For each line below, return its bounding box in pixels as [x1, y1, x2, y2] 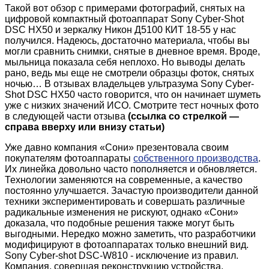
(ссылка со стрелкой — [128, 110, 239, 121]
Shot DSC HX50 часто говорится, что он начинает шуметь [5, 89, 261, 100]
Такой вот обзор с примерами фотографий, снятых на [5, 2, 245, 13]
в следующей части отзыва [5, 110, 128, 121]
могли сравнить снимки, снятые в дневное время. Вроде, [5, 46, 260, 56]
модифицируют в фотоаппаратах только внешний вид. [5, 239, 249, 250]
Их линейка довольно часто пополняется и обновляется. [5, 163, 257, 174]
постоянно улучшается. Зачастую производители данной [5, 185, 258, 196]
